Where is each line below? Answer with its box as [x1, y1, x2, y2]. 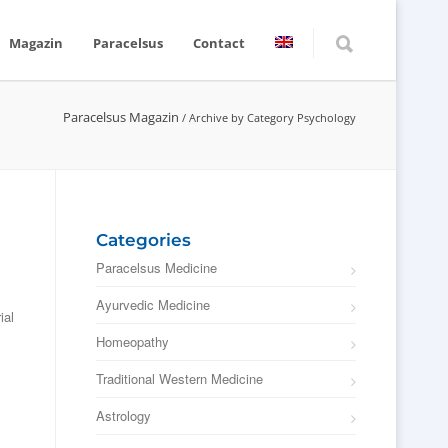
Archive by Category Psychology [189, 110, 356, 125]
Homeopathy [96, 332, 169, 351]
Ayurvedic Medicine [96, 295, 210, 314]
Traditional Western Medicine [96, 369, 263, 388]
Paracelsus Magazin [63, 108, 179, 126]
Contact [193, 34, 245, 52]
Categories [96, 230, 191, 250]
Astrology [96, 406, 151, 425]
